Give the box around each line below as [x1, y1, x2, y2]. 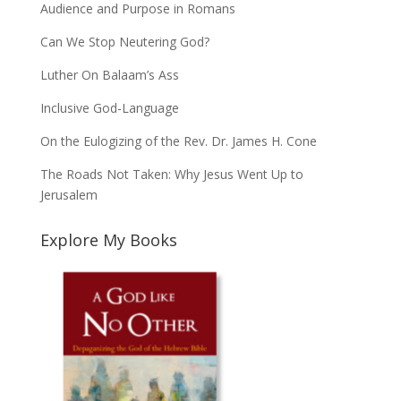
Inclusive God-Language [39, 98, 179, 116]
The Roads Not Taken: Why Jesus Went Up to [39, 165, 303, 183]
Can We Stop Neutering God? [39, 32, 209, 50]
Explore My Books [39, 228, 177, 251]
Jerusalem [39, 185, 98, 203]
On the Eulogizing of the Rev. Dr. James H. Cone [39, 132, 317, 149]
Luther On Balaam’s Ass [39, 65, 179, 83]
